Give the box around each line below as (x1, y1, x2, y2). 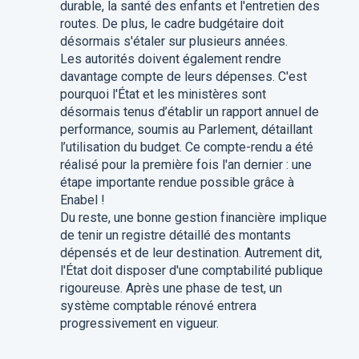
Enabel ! (59, 192, 105, 208)
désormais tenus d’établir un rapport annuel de (59, 104, 319, 119)
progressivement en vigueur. (59, 316, 219, 331)
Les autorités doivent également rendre (59, 51, 281, 67)
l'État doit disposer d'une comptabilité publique (59, 263, 323, 278)
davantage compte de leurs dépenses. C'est (59, 69, 307, 84)
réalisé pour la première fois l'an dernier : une (59, 157, 312, 172)
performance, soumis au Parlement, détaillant (59, 122, 313, 137)
